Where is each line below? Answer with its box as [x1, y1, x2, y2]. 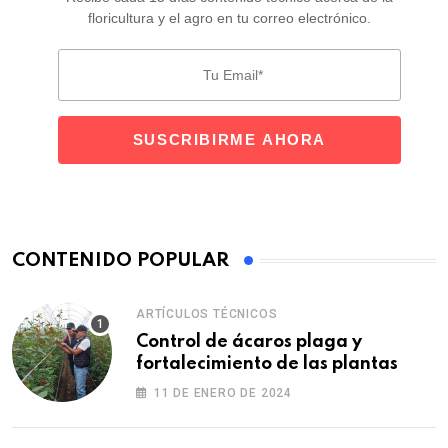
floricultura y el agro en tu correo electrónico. [87, 10, 371, 27]
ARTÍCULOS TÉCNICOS [136, 307, 278, 322]
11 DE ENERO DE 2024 [153, 386, 293, 401]
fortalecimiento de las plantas [136, 355, 398, 374]
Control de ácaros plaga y [136, 333, 362, 352]
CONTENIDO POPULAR [12, 251, 229, 271]
